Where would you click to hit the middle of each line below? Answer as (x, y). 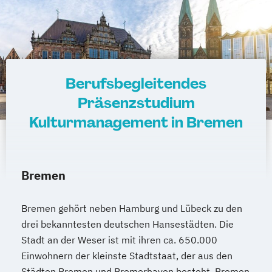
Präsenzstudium (136, 103)
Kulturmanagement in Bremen (136, 122)
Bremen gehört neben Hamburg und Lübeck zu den (132, 208)
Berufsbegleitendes (136, 83)
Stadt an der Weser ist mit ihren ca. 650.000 (119, 240)
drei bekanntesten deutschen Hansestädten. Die (127, 224)
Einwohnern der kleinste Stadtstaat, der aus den (127, 256)
